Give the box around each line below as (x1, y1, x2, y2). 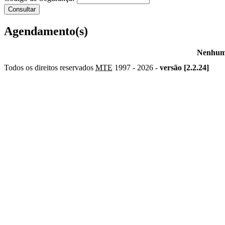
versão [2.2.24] (160, 63, 209, 72)
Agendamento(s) (4, 24, 88, 38)
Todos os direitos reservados (4, 63, 95, 72)
